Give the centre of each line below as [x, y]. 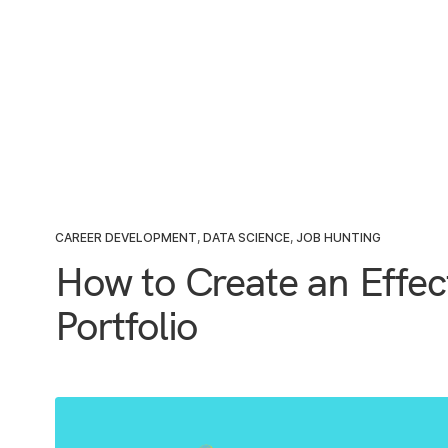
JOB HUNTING [338, 238]
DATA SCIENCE [246, 238]
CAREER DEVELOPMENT [126, 238]
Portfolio [126, 325]
